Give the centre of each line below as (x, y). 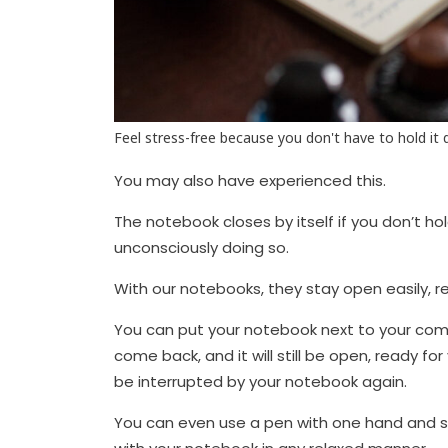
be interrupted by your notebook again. (260, 382)
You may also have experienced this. (250, 181)
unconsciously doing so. (201, 248)
